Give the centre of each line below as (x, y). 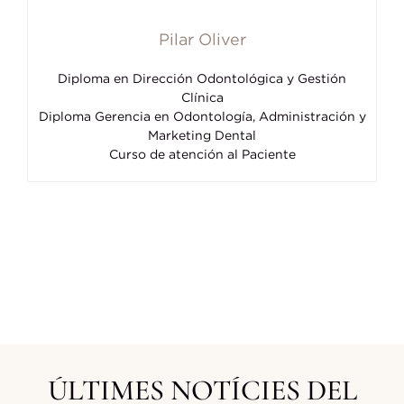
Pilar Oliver (202, 39)
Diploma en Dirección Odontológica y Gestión (202, 78)
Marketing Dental (202, 134)
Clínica (202, 96)
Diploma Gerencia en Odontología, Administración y (202, 115)
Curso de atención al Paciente (202, 153)
